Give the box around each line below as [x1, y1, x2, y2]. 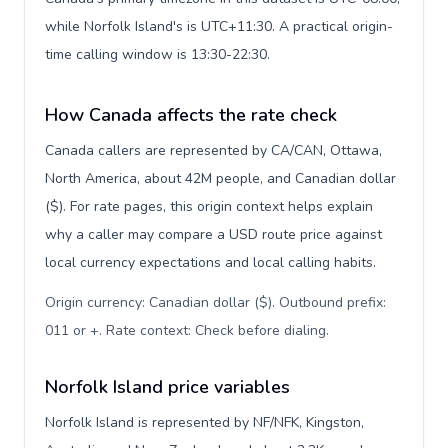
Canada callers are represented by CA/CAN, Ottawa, [45, 141, 382, 160]
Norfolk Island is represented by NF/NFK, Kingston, [45, 413, 364, 432]
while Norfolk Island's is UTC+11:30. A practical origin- [45, 17, 393, 36]
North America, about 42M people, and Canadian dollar [45, 169, 396, 188]
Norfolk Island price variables [45, 375, 290, 399]
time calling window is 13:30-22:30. [45, 45, 270, 64]
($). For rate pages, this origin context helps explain [45, 197, 373, 216]
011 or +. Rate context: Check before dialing [45, 321, 326, 340]
